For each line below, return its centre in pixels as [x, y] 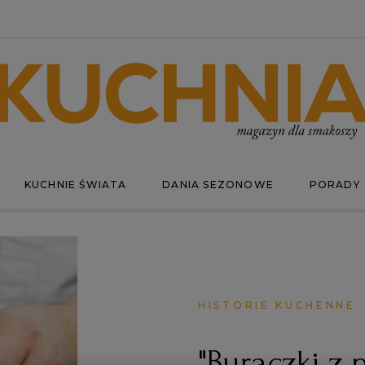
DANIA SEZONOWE [218, 185]
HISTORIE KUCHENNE [277, 305]
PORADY [334, 185]
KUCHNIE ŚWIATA [75, 185]
